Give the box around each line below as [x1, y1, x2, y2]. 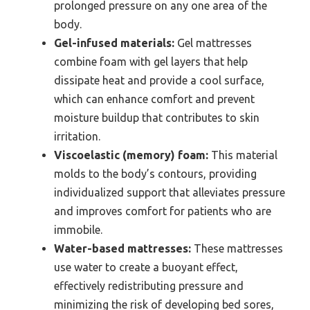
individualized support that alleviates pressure [54, 186, 285, 199]
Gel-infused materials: [54, 37, 174, 50]
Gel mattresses [174, 37, 252, 50]
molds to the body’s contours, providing [54, 167, 257, 181]
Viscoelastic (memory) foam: [54, 149, 208, 162]
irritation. [54, 130, 100, 143]
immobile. [54, 224, 102, 237]
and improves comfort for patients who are [54, 205, 271, 218]
